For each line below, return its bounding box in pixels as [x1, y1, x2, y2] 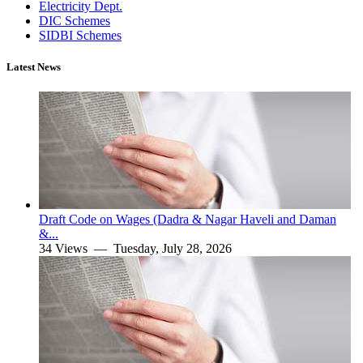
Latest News [6, 61, 61, 74]
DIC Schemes [39, 13, 110, 28]
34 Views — [39, 241, 113, 256]
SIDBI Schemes [39, 28, 122, 42]
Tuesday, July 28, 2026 [113, 241, 232, 256]
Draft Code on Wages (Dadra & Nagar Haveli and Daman [39, 212, 336, 227]
